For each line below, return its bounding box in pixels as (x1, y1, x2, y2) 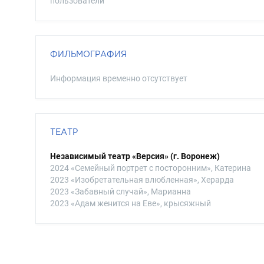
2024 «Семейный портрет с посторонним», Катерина (50, 163, 251, 173)
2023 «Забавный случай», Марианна (50, 187, 191, 196)
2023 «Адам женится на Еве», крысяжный (50, 199, 211, 208)
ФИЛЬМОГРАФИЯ (50, 49, 127, 58)
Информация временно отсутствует (50, 74, 187, 83)
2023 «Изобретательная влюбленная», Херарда (50, 175, 234, 184)
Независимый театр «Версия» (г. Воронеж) (50, 151, 220, 161)
